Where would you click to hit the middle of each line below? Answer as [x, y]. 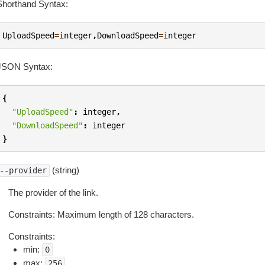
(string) [64, 170]
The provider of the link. [53, 193]
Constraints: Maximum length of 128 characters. [101, 214]
